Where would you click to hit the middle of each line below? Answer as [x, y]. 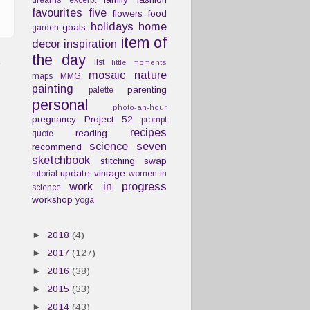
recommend [57, 147]
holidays [112, 27]
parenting [147, 90]
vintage [109, 174]
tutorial [45, 174]
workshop [52, 200]
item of [144, 43]
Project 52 [109, 120]
